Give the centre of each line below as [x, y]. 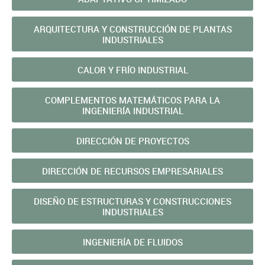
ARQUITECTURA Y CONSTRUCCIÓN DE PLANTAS [132, 29]
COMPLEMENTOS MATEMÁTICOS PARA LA [132, 100]
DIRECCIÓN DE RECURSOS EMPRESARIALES [132, 171]
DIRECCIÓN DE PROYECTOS [132, 141]
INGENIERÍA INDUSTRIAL [132, 111]
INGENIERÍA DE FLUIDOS [132, 242]
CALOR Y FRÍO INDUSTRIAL [132, 70]
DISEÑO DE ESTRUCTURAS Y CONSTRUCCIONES [132, 201]
